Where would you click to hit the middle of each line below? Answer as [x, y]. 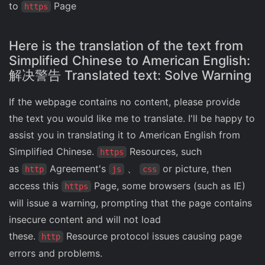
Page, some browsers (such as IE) [168, 186]
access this [35, 186]
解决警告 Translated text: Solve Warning [130, 75]
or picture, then [195, 169]
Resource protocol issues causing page [153, 236]
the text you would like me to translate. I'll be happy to [132, 119]
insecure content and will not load [85, 220]
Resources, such [164, 152]
